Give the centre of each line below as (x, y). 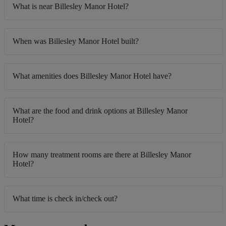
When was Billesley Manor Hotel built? (76, 41)
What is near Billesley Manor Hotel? (71, 6)
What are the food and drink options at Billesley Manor (100, 110)
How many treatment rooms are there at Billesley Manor (102, 154)
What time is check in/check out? (65, 198)
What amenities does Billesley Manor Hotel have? (92, 76)
